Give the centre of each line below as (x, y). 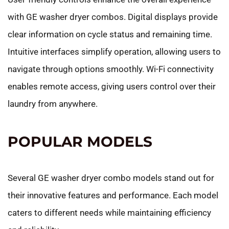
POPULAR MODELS (80, 141)
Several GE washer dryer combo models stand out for (111, 178)
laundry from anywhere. (53, 104)
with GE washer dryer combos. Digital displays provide (113, 17)
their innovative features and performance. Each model (113, 195)
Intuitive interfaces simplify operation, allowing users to (114, 51)
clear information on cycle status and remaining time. (110, 34)
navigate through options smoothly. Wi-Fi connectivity (111, 69)
